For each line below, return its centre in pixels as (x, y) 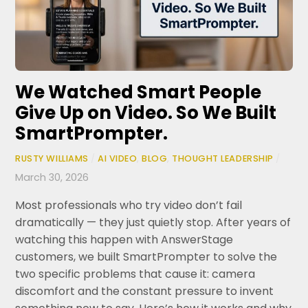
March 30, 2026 (52, 178)
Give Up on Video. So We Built (146, 112)
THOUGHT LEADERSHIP (223, 158)
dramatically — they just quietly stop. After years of (153, 222)
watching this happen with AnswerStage (124, 239)
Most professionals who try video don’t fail (129, 205)
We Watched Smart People (139, 92)
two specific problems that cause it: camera (135, 274)
